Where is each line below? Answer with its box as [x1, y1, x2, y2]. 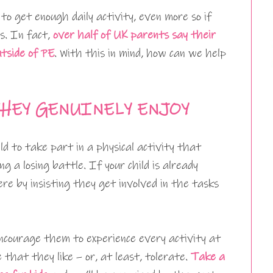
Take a [191, 249, 225, 264]
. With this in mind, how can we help [54, 46, 226, 60]
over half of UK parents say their [53, 27, 216, 42]
